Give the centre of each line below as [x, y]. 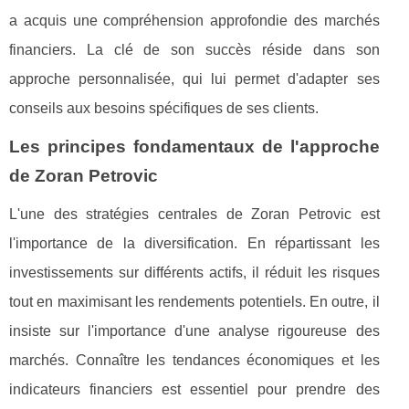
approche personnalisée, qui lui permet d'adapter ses [194, 79]
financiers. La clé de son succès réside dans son [194, 50]
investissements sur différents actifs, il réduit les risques [194, 273]
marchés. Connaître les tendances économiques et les [194, 361]
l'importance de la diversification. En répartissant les [194, 244]
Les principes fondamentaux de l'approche [194, 147]
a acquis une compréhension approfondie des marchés [194, 21]
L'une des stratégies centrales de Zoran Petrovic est [194, 215]
